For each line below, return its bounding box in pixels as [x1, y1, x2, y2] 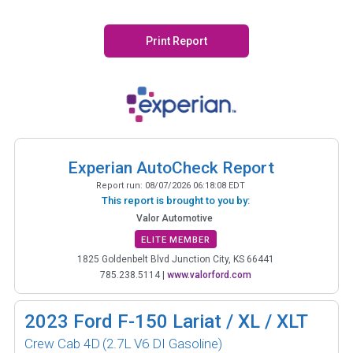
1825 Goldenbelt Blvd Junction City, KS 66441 [77, 253, 274, 265]
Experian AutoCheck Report [67, 158, 274, 177]
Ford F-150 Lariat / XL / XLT [73, 310, 308, 333]
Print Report [143, 35, 210, 47]
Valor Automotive [136, 212, 213, 224]
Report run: [96, 180, 145, 191]
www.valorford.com [167, 269, 251, 281]
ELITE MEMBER [141, 234, 210, 245]
